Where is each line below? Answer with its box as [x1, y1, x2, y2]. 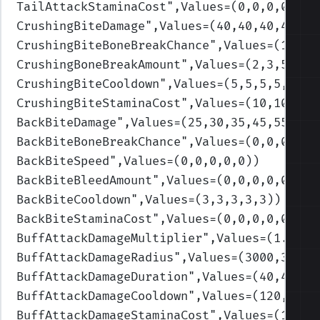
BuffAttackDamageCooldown [16, 289, 189, 304]
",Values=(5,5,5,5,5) [159, 76, 303, 91]
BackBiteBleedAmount [16, 173, 153, 188]
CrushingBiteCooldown [16, 76, 160, 91]
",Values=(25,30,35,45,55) [116, 115, 296, 130]
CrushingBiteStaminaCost [16, 96, 181, 111]
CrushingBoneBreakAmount [16, 57, 181, 72]
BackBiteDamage [16, 115, 117, 130]
